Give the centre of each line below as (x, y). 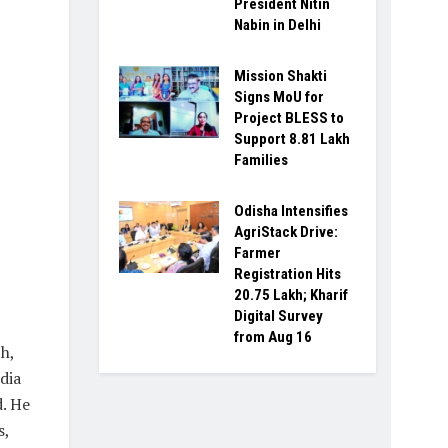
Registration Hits (287, 274)
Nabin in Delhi (277, 25)
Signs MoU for (278, 97)
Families (260, 160)
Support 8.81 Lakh (291, 139)
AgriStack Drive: (285, 232)
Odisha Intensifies (290, 211)
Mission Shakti (280, 76)
